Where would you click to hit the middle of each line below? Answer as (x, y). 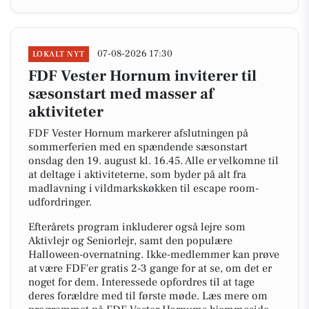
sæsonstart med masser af (121, 94)
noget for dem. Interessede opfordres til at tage (141, 282)
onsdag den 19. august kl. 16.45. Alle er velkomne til (153, 161)
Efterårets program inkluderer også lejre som (137, 227)
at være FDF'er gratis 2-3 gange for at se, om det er (150, 268)
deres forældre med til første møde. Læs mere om (148, 296)
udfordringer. (60, 202)
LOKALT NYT (59, 54)
